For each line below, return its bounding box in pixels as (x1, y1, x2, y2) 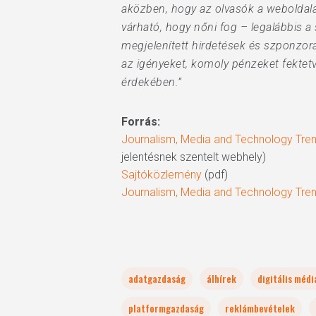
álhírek (207, 271, 236, 286)
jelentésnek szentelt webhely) (121, 150, 266, 164)
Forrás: (121, 115, 160, 128)
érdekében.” (121, 75, 182, 89)
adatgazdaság (128, 271, 186, 286)
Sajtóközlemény (121, 168, 202, 181)
